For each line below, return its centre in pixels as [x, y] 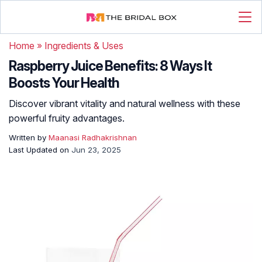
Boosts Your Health [64, 83]
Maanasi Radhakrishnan [93, 137]
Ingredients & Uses [84, 46]
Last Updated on [40, 150]
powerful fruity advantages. [67, 118]
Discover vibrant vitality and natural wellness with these [125, 104]
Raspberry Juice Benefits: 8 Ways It [110, 66]
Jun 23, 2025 [96, 150]
